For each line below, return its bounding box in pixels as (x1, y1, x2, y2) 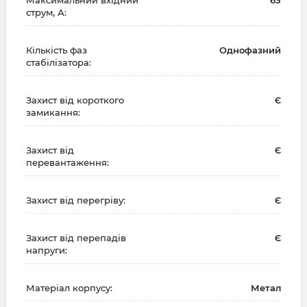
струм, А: (26, 6, 66, 18)
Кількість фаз (26, 44, 87, 56)
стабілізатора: (26, 56, 91, 68)
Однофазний (219, 44, 281, 56)
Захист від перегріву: (26, 194, 125, 206)
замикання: (26, 106, 80, 118)
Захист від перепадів (26, 232, 126, 243)
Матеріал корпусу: (26, 282, 112, 293)
